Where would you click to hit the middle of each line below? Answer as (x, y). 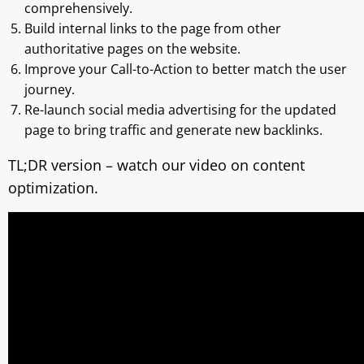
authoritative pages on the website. (132, 49)
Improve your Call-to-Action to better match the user (186, 69)
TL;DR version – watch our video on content (156, 165)
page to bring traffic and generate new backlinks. (173, 130)
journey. (50, 89)
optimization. (53, 188)
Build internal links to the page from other (153, 28)
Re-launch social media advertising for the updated (180, 110)
